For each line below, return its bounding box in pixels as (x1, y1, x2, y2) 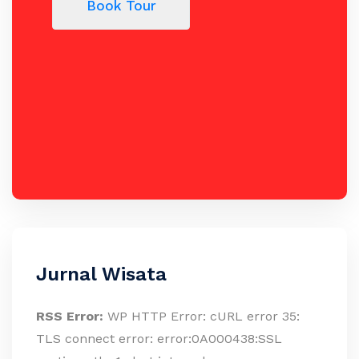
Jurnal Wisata (36, 263, 167, 286)
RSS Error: (36, 309, 103, 325)
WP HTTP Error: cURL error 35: (103, 309, 300, 325)
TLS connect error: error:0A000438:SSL (36, 331, 282, 347)
